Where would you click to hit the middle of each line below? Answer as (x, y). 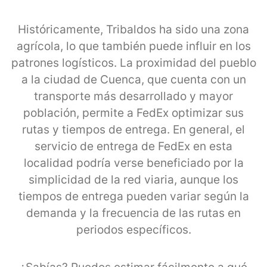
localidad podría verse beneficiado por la (133, 163)
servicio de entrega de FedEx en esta (133, 146)
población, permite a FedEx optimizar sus (133, 113)
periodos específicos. (133, 229)
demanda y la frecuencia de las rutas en (133, 213)
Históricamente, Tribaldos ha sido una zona (133, 29)
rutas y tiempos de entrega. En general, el (133, 129)
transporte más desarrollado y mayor (133, 96)
